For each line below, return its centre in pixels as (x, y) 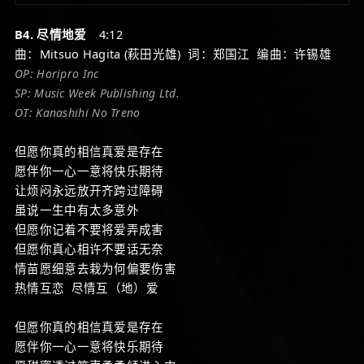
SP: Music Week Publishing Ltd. (97, 93)
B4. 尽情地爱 (51, 34)
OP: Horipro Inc (57, 74)
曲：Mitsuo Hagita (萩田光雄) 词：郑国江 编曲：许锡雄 (173, 54)
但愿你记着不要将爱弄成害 (89, 229)
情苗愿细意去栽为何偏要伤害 (95, 268)
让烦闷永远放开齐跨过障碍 (89, 190)
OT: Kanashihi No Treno (78, 113)
